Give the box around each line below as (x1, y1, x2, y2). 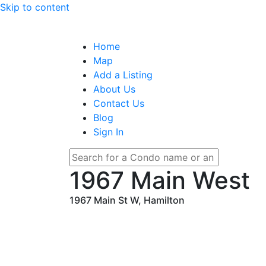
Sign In (93, 126, 123, 138)
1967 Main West (69, 166, 250, 195)
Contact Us (93, 97, 144, 109)
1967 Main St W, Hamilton (69, 194, 185, 206)
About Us (93, 83, 135, 95)
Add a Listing (93, 69, 153, 81)
